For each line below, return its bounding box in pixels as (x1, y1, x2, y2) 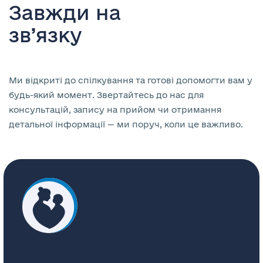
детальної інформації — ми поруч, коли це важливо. (9, 119, 243, 129)
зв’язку (9, 23, 82, 46)
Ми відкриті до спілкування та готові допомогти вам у (9, 75, 252, 85)
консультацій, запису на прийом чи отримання (9, 104, 221, 114)
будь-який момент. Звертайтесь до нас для (9, 89, 204, 100)
